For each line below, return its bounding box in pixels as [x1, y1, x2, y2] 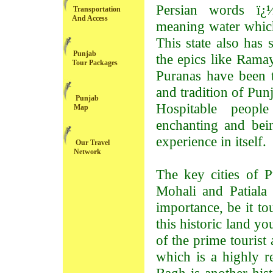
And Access [62, 14, 108, 23]
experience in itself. [155, 133, 266, 149]
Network [62, 147, 101, 156]
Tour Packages [62, 58, 118, 67]
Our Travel [73, 138, 110, 147]
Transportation [71, 5, 121, 13]
